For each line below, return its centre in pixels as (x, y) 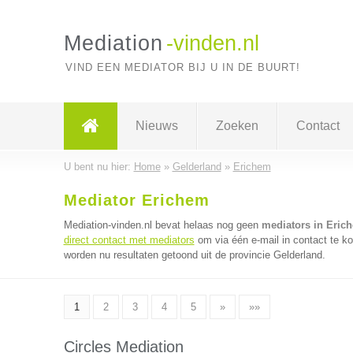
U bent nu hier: (98, 167)
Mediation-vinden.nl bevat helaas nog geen (162, 225)
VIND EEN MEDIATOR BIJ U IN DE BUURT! (182, 67)
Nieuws (156, 126)
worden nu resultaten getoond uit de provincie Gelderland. (194, 255)
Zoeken (237, 126)
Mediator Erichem (136, 200)
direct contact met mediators (129, 240)
